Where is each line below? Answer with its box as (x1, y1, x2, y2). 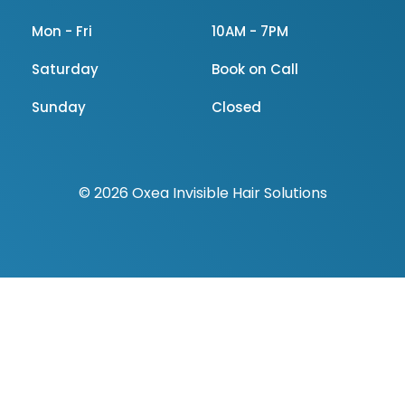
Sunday (32, 98, 86, 118)
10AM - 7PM (212, 22, 288, 42)
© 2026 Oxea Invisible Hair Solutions (78, 183, 327, 204)
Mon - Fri (32, 22, 92, 42)
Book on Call (212, 60, 298, 80)
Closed (212, 98, 261, 118)
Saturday (32, 60, 99, 80)
